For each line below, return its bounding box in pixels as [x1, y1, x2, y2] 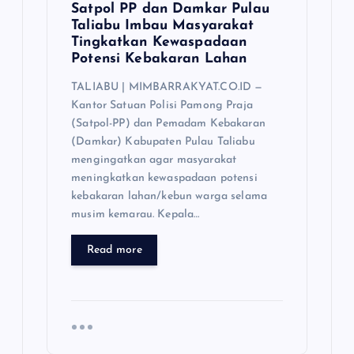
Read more [86, 243, 142, 256]
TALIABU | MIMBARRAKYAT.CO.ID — [71, 81, 263, 94]
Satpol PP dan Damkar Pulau [71, 2, 269, 16]
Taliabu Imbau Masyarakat [71, 18, 254, 32]
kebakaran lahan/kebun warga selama [71, 190, 267, 203]
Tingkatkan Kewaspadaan [71, 35, 247, 49]
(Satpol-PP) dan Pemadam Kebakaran [71, 118, 265, 130]
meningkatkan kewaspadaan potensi [71, 172, 258, 185]
